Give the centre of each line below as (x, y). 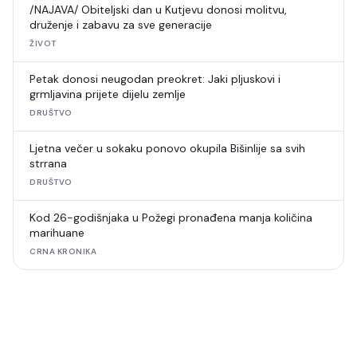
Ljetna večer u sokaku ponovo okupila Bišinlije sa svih (167, 148)
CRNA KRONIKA (63, 251)
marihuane (57, 233)
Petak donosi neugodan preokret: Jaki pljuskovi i (155, 79)
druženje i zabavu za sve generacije (121, 25)
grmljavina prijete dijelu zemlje (108, 94)
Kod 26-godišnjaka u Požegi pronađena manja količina (171, 218)
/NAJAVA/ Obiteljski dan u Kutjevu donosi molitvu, (158, 10)
